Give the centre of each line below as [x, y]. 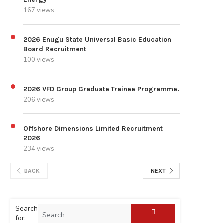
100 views [39, 60]
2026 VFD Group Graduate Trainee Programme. [101, 89]
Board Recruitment [55, 49]
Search [27, 209]
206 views [39, 100]
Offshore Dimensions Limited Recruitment [93, 129]
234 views [39, 149]
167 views [39, 11]
